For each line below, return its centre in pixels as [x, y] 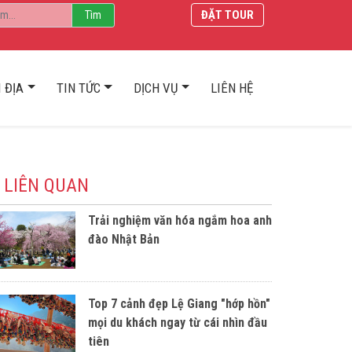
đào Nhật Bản [124, 239]
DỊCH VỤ [156, 88]
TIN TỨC [79, 88]
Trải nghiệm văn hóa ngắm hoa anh [180, 220]
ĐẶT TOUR [227, 15]
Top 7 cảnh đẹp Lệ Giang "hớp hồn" [179, 304]
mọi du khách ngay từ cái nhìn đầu [178, 323]
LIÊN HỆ [232, 88]
